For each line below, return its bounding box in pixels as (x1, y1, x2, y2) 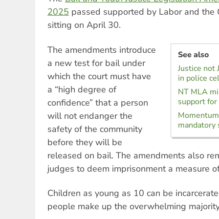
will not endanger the (47, 109, 132, 122)
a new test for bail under (47, 57, 145, 69)
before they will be (47, 136, 122, 148)
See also (177, 49, 209, 60)
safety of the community (47, 123, 142, 135)
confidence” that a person (47, 96, 148, 109)
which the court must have (47, 70, 151, 82)
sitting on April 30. (47, 19, 121, 31)
